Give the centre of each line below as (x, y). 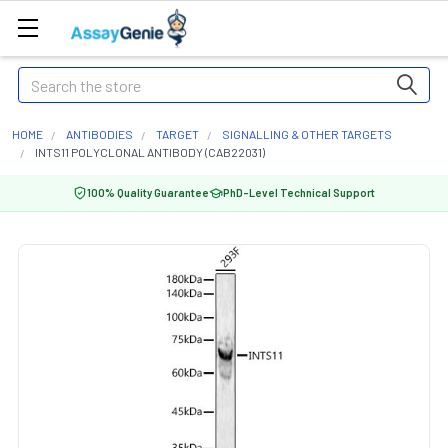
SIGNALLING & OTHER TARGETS (307, 134)
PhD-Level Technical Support (299, 192)
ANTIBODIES (99, 134)
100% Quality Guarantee (148, 192)
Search (41, 78)
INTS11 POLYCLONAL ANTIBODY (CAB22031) (150, 152)
